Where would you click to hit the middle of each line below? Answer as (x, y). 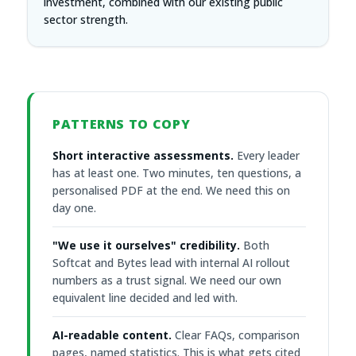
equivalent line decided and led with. (145, 298)
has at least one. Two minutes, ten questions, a (177, 173)
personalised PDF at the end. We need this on (171, 190)
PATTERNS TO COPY (122, 124)
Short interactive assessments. (143, 155)
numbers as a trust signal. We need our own (167, 280)
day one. (74, 208)
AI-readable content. (112, 335)
